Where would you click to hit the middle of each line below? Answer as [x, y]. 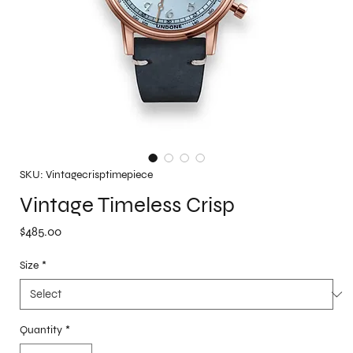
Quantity [41, 330]
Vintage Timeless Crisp [127, 204]
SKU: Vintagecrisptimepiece [86, 175]
